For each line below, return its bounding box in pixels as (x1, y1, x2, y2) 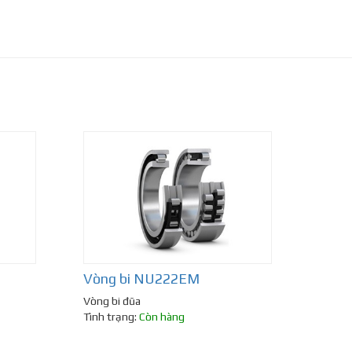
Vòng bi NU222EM (83, 270, 200, 288)
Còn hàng (139, 310, 185, 324)
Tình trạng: (83, 310, 139, 324)
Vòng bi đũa (83, 295, 141, 308)
